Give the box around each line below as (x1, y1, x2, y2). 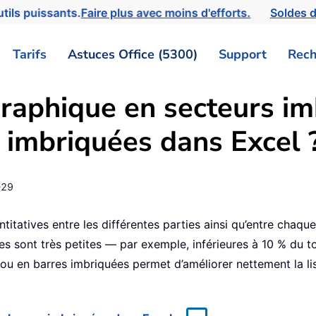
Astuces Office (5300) (68, 45, 197, 63)
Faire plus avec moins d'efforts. (83, 5, 257, 20)
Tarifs (13, 45, 47, 63)
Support (219, 45, 267, 63)
